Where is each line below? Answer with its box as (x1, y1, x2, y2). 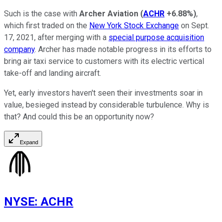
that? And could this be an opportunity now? (4, 111, 154, 121)
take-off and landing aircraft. (4, 68, 101, 78)
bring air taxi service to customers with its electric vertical (4, 56, 204, 66)
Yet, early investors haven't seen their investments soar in (4, 88, 203, 98)
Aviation (108, 8, 138, 18)
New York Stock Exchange (89, 20, 179, 30)
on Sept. (179, 20, 209, 30)
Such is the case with (4, 8, 79, 18)
